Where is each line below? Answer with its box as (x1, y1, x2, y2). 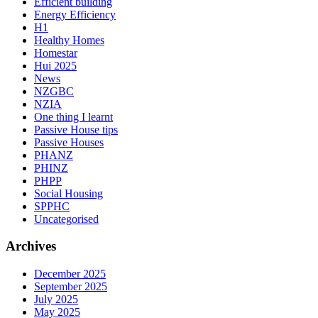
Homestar (34, 46, 77, 59)
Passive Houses (34, 136, 104, 148)
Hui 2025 (34, 59, 77, 72)
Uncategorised (34, 212, 99, 225)
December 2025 (34, 268, 106, 280)
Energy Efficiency (34, 8, 116, 21)
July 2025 (34, 293, 78, 306)
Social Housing (34, 187, 103, 199)
